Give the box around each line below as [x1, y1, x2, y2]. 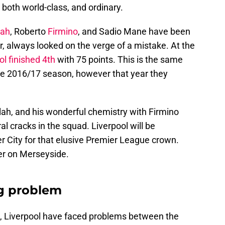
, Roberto [10, 26, 48, 37]
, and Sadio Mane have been [78, 26, 190, 37]
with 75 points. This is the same [55, 54, 183, 65]
